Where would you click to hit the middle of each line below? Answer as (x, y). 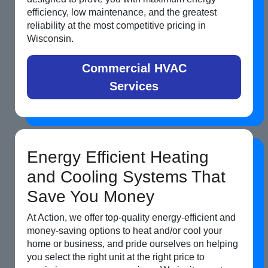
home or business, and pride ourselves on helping (133, 244)
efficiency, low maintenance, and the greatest (122, 13)
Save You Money (91, 197)
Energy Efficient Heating (118, 157)
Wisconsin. (50, 39)
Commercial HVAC (134, 68)
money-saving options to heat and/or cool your (124, 231)
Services (134, 86)
